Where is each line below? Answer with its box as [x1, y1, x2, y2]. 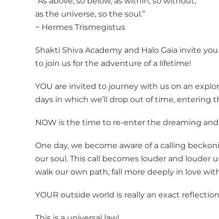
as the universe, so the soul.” [35, 9, 145, 19]
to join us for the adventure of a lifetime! [35, 58, 191, 68]
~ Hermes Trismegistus [35, 22, 125, 32]
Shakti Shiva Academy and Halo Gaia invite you [35, 45, 218, 55]
